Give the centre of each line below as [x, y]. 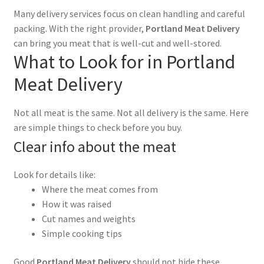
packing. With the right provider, [79, 28]
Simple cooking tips [82, 233]
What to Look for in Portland [124, 62]
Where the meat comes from [100, 189]
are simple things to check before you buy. [98, 127]
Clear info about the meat [95, 147]
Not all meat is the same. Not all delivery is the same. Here [131, 113]
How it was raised [76, 204]
